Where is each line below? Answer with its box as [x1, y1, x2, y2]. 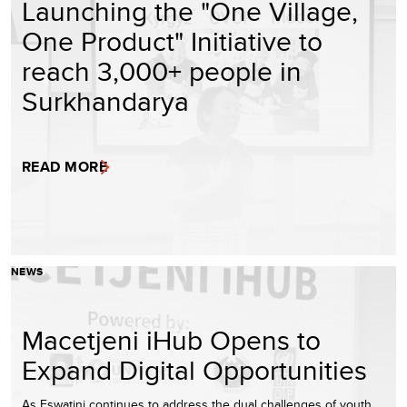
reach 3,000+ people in [22, 52, 302, 91]
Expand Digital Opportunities [22, 351, 367, 390]
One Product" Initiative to [22, 22, 323, 61]
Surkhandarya [22, 82, 189, 121]
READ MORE [22, 156, 108, 178]
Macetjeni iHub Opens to [22, 321, 321, 360]
